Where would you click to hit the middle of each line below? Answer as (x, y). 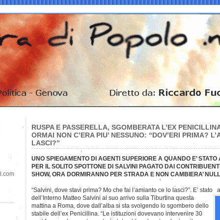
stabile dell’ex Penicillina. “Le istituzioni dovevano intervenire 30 (117, 213)
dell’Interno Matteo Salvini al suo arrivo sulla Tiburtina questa (113, 198)
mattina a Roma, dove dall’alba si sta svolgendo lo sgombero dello (120, 206)
